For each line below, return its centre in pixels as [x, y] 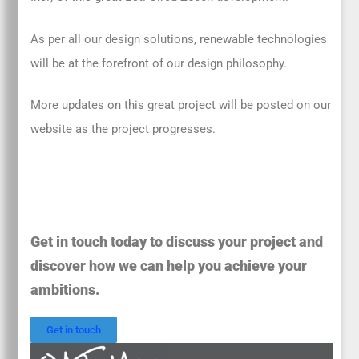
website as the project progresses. [123, 129]
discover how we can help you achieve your [169, 266]
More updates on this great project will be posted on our [181, 105]
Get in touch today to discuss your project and [177, 242]
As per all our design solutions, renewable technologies [179, 39]
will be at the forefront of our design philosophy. [159, 63]
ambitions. [65, 290]
